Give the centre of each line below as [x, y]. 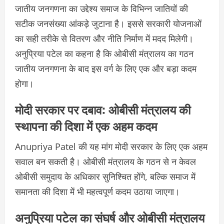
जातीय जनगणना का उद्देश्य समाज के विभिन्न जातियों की [101, 9]
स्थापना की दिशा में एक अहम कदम [86, 126]
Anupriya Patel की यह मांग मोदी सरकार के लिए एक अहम [111, 147]
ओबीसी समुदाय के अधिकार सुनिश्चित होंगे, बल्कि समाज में [105, 177]
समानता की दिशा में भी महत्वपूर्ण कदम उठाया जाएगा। [97, 192]
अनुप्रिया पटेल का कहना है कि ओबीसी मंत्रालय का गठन [104, 54]
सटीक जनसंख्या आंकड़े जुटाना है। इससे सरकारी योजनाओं [108, 24]
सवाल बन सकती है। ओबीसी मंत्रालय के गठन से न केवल [105, 162]
